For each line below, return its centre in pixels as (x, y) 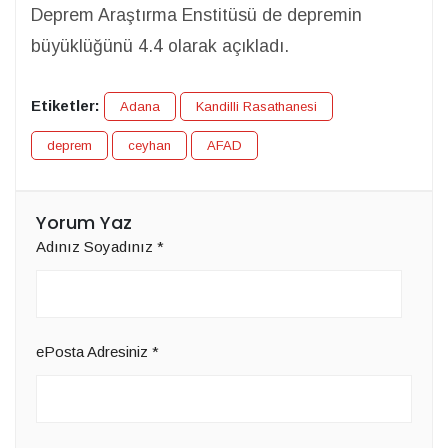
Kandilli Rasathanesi (256, 106)
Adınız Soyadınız (96, 246)
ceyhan (149, 145)
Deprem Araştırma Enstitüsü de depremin (196, 15)
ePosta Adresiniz (94, 351)
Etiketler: (65, 105)
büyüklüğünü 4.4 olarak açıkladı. (160, 46)
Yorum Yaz (84, 222)
